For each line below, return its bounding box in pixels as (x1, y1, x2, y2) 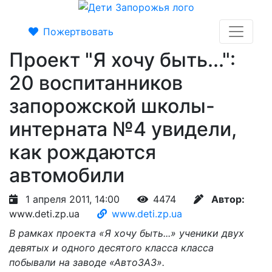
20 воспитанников (9, 71, 183, 95)
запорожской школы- (9, 94, 215, 118)
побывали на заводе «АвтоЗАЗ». (9, 256, 165, 268)
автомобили (9, 163, 124, 187)
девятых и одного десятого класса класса (9, 242, 214, 254)
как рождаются (9, 140, 156, 164)
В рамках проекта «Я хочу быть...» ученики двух (9, 227, 244, 239)
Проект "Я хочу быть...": (9, 48, 236, 72)
